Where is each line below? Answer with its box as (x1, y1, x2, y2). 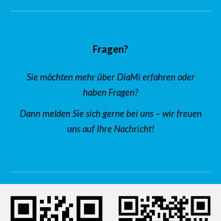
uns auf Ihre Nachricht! (67, 123, 154, 134)
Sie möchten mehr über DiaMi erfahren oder (26, 72, 195, 82)
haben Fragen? (83, 87, 138, 98)
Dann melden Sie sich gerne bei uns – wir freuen (19, 108, 202, 119)
